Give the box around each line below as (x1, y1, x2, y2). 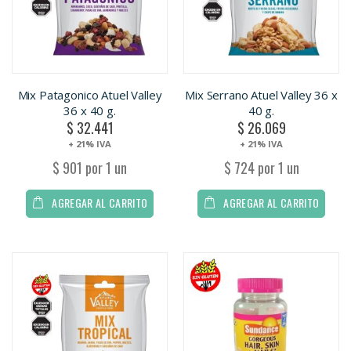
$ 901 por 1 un (52, 157, 127, 179)
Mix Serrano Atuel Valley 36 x (185, 86, 338, 103)
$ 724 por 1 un (223, 157, 299, 179)
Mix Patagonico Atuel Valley (17, 86, 162, 103)
